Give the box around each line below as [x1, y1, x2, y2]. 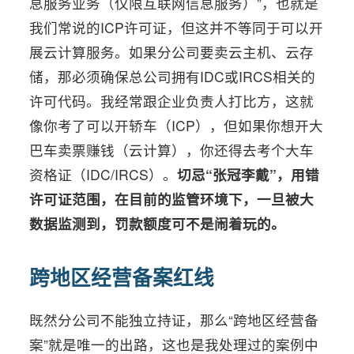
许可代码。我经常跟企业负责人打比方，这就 [29, 91, 314, 111]
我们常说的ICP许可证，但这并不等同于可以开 [29, 17, 324, 37]
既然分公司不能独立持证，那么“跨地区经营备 [29, 310, 319, 330]
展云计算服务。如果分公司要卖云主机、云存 [29, 42, 314, 62]
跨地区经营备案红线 [29, 262, 215, 292]
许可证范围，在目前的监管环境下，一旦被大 [29, 189, 314, 209]
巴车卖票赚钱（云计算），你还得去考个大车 [29, 140, 314, 160]
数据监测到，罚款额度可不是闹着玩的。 [29, 213, 286, 233]
